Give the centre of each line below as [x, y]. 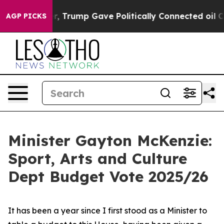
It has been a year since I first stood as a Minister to [107, 210]
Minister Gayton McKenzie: [110, 140]
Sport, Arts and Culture [97, 158]
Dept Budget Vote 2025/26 [108, 176]
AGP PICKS [26, 16]
